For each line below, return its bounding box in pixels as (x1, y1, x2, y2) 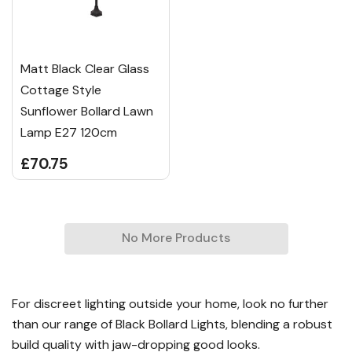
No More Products (122, 229, 230, 247)
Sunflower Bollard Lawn (20, 103, 153, 120)
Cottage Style (20, 82, 101, 99)
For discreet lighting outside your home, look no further (12, 295, 328, 313)
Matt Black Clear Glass (20, 60, 149, 78)
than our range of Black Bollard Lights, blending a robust (12, 316, 332, 333)
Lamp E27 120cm (20, 124, 117, 141)
